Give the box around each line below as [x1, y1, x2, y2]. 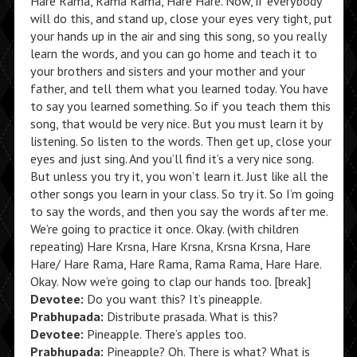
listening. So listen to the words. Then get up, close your [29, 133, 331, 149]
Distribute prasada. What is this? [103, 308, 278, 324]
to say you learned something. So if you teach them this [29, 98, 331, 114]
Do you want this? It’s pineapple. [83, 291, 262, 307]
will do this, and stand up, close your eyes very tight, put [29, 10, 332, 26]
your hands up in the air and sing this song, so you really [29, 28, 327, 44]
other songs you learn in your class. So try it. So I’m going [29, 186, 334, 202]
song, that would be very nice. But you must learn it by [29, 116, 323, 131]
